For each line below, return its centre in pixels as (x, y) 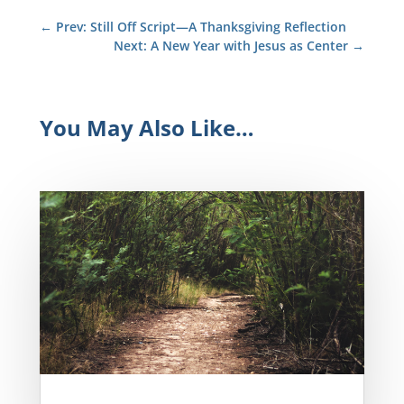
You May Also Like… (147, 127)
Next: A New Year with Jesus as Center (231, 45)
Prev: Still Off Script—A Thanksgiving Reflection (201, 26)
